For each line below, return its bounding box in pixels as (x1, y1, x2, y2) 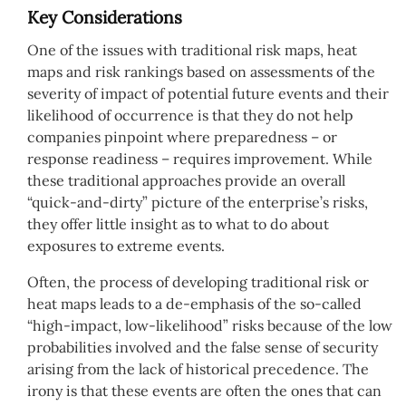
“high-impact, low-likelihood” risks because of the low (27, 315, 392, 334)
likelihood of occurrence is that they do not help (27, 105, 353, 124)
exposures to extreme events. (27, 236, 225, 255)
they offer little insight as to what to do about (27, 214, 329, 233)
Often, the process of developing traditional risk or (27, 272, 369, 291)
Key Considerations (27, 6, 182, 29)
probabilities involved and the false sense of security (27, 337, 378, 356)
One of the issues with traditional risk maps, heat (27, 40, 357, 59)
